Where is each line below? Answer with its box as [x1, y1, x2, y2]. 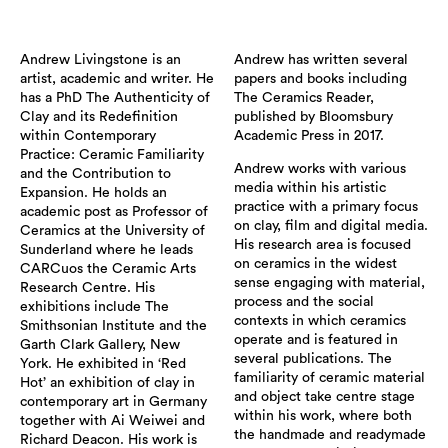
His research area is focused [234, 237, 411, 252]
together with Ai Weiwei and [20, 413, 205, 428]
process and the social [234, 294, 374, 309]
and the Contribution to [20, 166, 171, 181]
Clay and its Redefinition [20, 109, 178, 124]
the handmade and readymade [234, 427, 426, 442]
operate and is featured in [234, 332, 398, 347]
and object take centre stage [234, 389, 415, 404]
